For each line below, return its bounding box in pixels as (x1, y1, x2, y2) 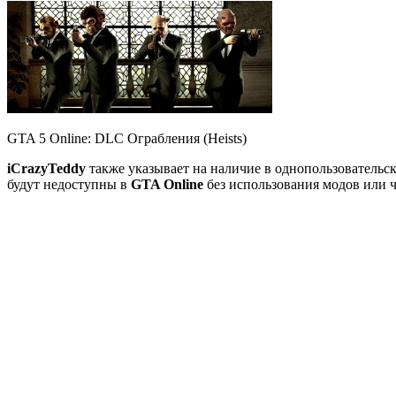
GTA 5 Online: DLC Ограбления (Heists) (7, 130, 247, 146)
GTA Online (131, 176, 203, 192)
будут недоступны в (7, 176, 131, 192)
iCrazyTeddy (7, 160, 86, 176)
